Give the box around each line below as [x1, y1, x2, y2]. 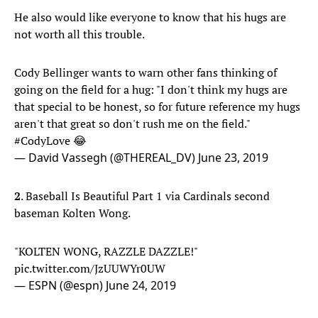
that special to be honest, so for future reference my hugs [14, 99, 300, 115]
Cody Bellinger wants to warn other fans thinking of [14, 65, 277, 81]
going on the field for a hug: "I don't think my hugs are [14, 82, 287, 98]
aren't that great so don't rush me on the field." [14, 116, 250, 132]
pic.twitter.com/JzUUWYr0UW [14, 261, 165, 277]
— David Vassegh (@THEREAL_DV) [14, 150, 198, 166]
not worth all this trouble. [14, 26, 145, 43]
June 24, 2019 [106, 278, 176, 294]
